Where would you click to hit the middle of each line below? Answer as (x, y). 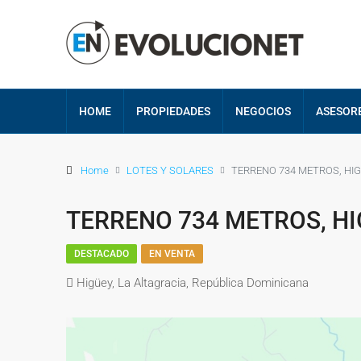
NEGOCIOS (263, 111)
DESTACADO (102, 254)
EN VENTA (172, 254)
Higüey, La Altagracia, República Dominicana (193, 283)
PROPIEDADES (173, 111)
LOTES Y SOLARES (170, 170)
